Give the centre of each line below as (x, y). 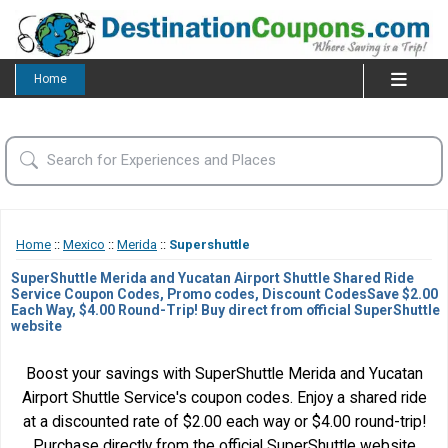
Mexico (84, 244)
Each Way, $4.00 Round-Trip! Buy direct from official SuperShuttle (225, 309)
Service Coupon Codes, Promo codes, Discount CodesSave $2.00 (224, 293)
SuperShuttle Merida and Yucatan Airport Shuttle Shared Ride (212, 277)
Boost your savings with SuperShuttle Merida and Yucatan (224, 373)
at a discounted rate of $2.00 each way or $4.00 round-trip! (224, 421)
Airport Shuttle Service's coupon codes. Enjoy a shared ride (224, 397)
